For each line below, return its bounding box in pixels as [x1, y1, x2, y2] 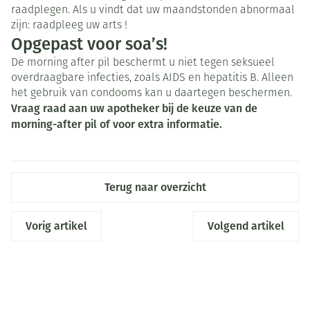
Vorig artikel [26, 219, 87, 233]
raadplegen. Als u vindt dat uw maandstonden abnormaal [11, 5, 295, 17]
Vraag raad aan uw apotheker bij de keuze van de [11, 102, 257, 116]
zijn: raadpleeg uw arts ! [11, 20, 127, 32]
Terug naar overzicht [104, 181, 206, 194]
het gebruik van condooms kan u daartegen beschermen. [11, 88, 292, 100]
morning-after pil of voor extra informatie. [11, 118, 222, 131]
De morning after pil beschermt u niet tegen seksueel [11, 57, 275, 69]
